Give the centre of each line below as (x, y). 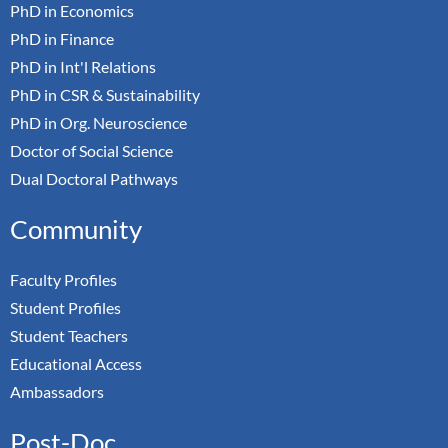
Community (76, 228)
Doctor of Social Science (91, 150)
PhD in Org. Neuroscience (98, 122)
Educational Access (76, 363)
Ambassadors (57, 391)
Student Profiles (65, 307)
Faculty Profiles (63, 279)
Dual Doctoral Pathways (94, 178)
